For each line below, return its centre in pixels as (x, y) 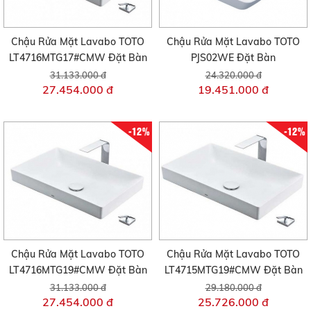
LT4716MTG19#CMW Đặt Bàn (78, 270)
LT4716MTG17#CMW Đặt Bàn (78, 57)
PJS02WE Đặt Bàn (233, 57)
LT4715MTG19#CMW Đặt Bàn (233, 270)
